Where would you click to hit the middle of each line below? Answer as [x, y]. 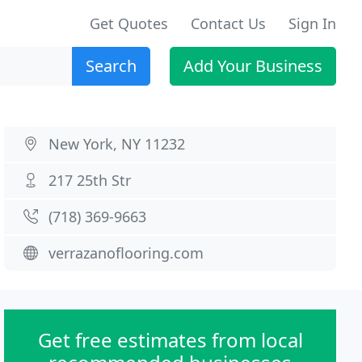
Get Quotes [129, 23]
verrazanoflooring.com [126, 253]
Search [111, 66]
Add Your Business [253, 66]
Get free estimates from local [170, 340]
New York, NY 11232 [117, 144]
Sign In [312, 23]
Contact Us [228, 23]
